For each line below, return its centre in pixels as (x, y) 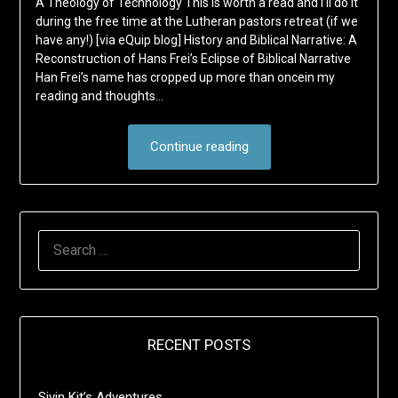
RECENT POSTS (199, 345)
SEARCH (63, 240)
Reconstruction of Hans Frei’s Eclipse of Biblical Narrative (193, 59)
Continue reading (199, 147)
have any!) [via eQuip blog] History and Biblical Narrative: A (196, 40)
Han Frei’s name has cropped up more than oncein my (185, 78)
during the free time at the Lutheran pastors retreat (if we (196, 22)
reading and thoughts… (99, 96)
